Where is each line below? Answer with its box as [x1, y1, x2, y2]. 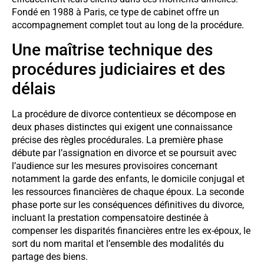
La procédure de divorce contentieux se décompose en [12, 108, 236, 120]
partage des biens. [12, 251, 88, 263]
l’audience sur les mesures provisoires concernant [12, 160, 217, 172]
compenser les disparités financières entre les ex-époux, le [12, 225, 250, 237]
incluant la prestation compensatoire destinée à [12, 212, 209, 224]
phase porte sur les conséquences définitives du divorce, [12, 199, 244, 211]
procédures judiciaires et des [12, 60, 225, 80]
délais [12, 79, 55, 99]
